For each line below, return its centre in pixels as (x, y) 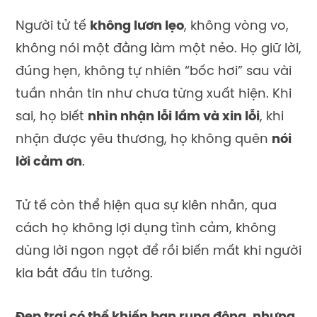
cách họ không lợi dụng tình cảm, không (146, 229)
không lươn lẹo (137, 26)
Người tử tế (53, 26)
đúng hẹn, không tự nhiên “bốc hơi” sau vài (154, 71)
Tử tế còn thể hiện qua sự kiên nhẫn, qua (146, 206)
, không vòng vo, (236, 26)
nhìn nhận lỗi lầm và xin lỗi (174, 117)
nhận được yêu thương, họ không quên (144, 139)
